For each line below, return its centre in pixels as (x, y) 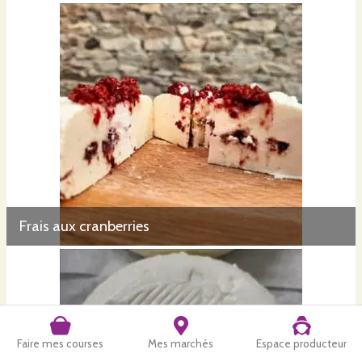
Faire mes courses (61, 343)
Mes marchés (181, 343)
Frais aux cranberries (84, 226)
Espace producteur (302, 343)
